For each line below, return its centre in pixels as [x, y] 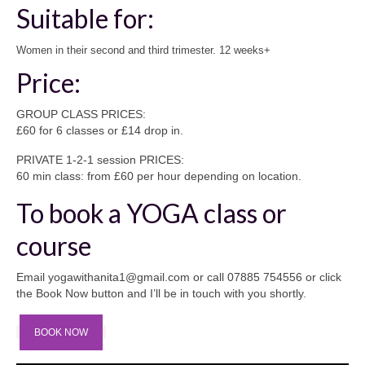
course [54, 246]
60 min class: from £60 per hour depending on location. [159, 176]
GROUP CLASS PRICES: [81, 114]
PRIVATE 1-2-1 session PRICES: [100, 160]
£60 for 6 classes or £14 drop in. [100, 131]
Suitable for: [85, 18]
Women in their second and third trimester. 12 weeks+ [143, 51]
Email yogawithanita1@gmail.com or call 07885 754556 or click [179, 277]
